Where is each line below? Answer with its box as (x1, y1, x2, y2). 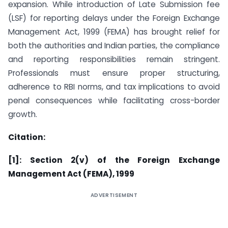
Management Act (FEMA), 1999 (8, 168, 134, 179)
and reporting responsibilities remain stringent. (8, 54, 220, 65)
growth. (8, 109, 37, 120)
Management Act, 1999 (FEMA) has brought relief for (8, 26, 220, 38)
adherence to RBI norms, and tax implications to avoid (8, 81, 220, 93)
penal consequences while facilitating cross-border (8, 95, 220, 106)
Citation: (8, 131, 45, 142)
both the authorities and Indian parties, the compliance (8, 40, 220, 51)
